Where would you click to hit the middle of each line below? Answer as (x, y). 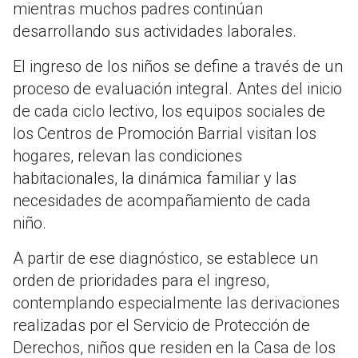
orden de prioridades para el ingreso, (141, 281)
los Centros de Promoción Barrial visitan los (165, 134)
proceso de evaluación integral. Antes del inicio (177, 89)
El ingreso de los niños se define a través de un (178, 67)
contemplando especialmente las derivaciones (176, 303)
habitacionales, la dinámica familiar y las (155, 179)
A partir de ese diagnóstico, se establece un (165, 259)
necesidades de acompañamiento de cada (162, 201)
